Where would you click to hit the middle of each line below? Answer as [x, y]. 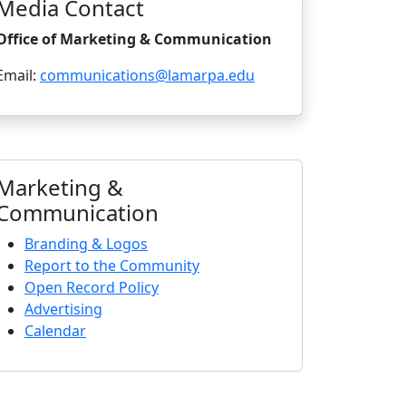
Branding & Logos [86, 243]
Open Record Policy [92, 287]
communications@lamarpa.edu [147, 75]
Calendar [55, 330]
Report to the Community [112, 265]
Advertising [63, 309]
